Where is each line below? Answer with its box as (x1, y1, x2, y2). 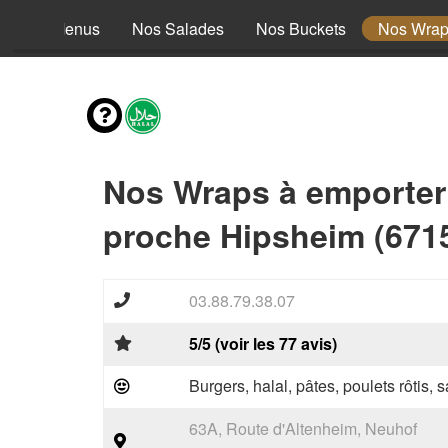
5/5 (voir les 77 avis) (189, 332, 337, 355)
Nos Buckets (256, 17, 346, 40)
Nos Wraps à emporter (103, 168, 446, 214)
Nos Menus (19, 17, 100, 40)
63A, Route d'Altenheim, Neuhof (189, 417, 417, 440)
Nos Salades (132, 17, 224, 40)
